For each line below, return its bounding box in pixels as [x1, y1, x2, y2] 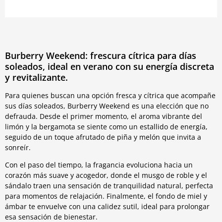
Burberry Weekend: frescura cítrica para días [5, 50, 196, 62]
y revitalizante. [5, 71, 68, 84]
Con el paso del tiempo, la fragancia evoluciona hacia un [5, 160, 193, 170]
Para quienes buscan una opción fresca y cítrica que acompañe [5, 90, 216, 100]
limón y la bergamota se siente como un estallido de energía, [5, 121, 208, 131]
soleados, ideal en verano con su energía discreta [5, 60, 214, 73]
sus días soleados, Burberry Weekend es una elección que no [5, 101, 209, 111]
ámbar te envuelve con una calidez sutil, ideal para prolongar [5, 202, 210, 212]
